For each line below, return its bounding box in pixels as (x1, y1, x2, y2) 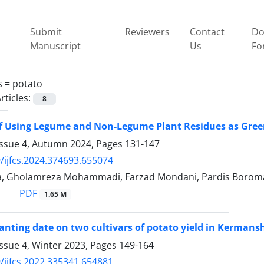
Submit (30, 25, 62, 38)
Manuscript (30, 39, 81, 52)
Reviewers (124, 25, 170, 38)
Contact (189, 25, 225, 38)
